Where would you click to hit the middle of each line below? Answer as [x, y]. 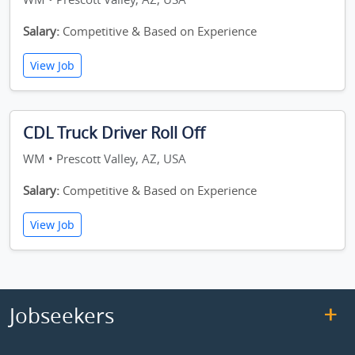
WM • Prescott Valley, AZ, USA [105, 158]
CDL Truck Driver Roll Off [114, 133]
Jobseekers [62, 316]
